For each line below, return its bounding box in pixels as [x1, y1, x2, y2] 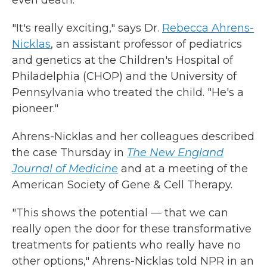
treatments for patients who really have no [12, 238, 241, 252]
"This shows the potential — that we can [12, 206, 228, 219]
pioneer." [12, 102, 58, 115]
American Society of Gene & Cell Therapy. [12, 178, 232, 191]
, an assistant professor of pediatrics [51, 38, 242, 51]
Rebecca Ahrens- [162, 21, 254, 35]
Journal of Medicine [12, 162, 118, 175]
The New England [127, 146, 223, 159]
